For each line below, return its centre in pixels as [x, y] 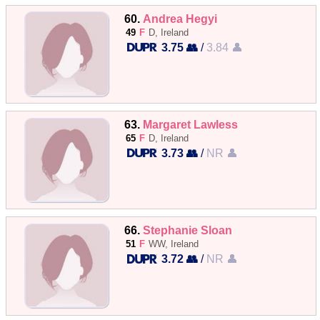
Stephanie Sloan [188, 230]
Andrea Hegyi [180, 18]
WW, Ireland [174, 244]
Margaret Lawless [191, 124]
